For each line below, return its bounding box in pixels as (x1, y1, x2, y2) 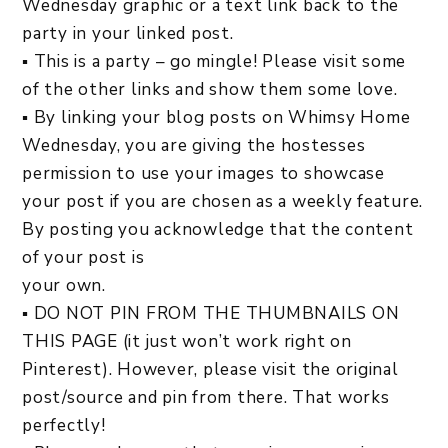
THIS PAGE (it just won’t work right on (22, 330, 352, 354)
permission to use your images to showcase (22, 162, 385, 186)
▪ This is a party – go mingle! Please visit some (22, 50, 406, 74)
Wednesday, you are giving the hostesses (22, 134, 366, 158)
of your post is (22, 246, 145, 270)
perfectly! (22, 414, 106, 438)
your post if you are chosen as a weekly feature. (22, 190, 423, 214)
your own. (22, 274, 106, 298)
